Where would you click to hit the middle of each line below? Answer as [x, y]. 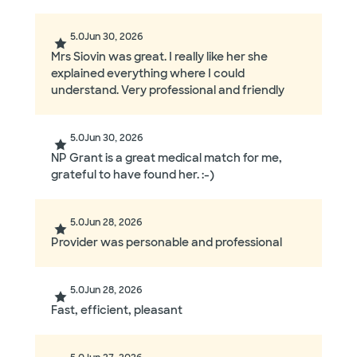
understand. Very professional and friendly [168, 90]
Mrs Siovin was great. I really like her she [159, 57]
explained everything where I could [148, 74]
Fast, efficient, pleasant [117, 310]
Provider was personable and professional [167, 243]
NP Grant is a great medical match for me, [167, 158]
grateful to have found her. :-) [133, 175]
